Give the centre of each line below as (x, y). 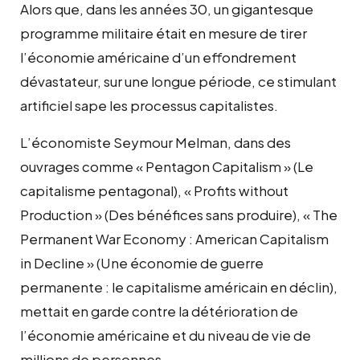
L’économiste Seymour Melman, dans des (155, 142)
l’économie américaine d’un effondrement (158, 57)
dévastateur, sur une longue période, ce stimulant (178, 81)
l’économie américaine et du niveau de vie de (166, 335)
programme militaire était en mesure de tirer (164, 33)
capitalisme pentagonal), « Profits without (154, 190)
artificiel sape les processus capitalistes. (149, 105)
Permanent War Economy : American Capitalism (174, 238)
